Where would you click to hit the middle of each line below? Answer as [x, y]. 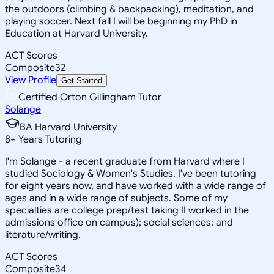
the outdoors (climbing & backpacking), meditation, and [129, 9]
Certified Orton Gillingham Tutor [90, 97]
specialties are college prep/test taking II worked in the [127, 210]
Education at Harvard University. [76, 33]
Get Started [82, 80]
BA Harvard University [68, 127]
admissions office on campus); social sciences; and [119, 222]
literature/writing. [43, 235]
